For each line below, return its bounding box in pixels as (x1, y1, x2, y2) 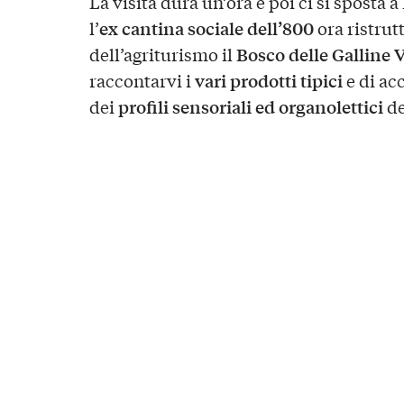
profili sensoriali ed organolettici (117, 93, 383, 119)
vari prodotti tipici (194, 67, 343, 93)
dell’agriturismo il (88, 41, 236, 66)
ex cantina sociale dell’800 (98, 14, 314, 41)
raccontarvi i (88, 68, 195, 92)
